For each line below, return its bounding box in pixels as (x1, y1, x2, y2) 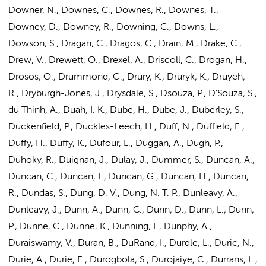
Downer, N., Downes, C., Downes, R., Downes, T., (8, 6, 218, 15)
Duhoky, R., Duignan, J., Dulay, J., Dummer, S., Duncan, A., (8, 156, 255, 165)
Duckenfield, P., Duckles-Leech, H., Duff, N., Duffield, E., (8, 122, 245, 132)
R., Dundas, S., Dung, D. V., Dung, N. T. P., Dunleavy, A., (8, 189, 237, 198)
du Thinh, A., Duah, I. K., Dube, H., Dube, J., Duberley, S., (8, 106, 244, 115)
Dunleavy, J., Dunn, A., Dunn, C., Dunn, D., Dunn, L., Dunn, (8, 205, 254, 215)
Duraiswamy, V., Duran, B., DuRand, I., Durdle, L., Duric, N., (8, 239, 254, 248)
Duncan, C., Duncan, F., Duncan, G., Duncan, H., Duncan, (8, 172, 249, 182)
